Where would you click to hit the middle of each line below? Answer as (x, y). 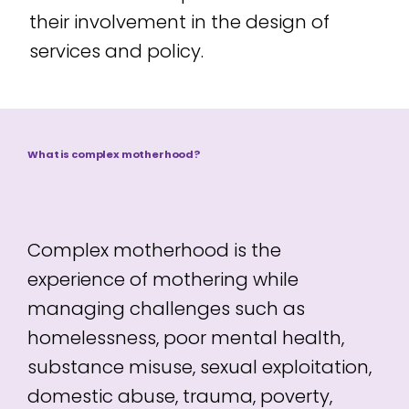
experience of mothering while (163, 280)
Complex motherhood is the (154, 251)
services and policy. (116, 51)
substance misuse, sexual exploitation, (199, 367)
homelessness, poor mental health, (185, 338)
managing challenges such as (166, 309)
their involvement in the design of (179, 21)
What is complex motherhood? (114, 155)
